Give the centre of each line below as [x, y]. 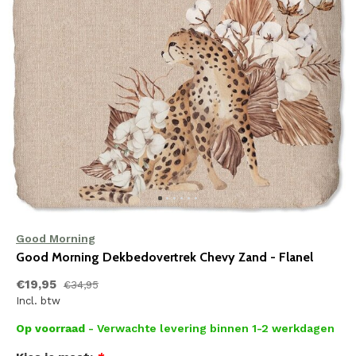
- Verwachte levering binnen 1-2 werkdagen [211, 328]
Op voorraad [52, 328]
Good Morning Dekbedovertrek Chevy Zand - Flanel [164, 257]
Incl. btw [38, 301]
